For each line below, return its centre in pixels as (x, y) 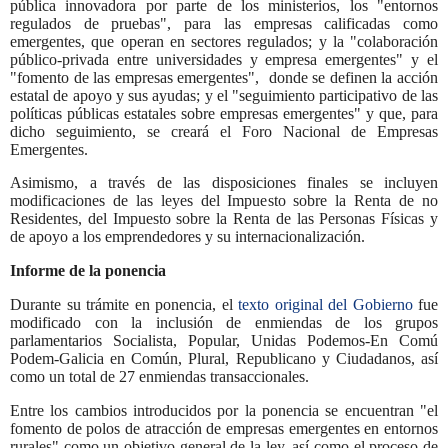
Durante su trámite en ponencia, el (124, 305)
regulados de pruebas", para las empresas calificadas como (224, 23)
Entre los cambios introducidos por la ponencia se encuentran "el (224, 410)
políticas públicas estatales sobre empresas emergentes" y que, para (224, 113)
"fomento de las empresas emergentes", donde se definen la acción (224, 77)
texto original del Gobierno (325, 305)
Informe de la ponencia (88, 271)
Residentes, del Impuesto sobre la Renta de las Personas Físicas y (224, 219)
